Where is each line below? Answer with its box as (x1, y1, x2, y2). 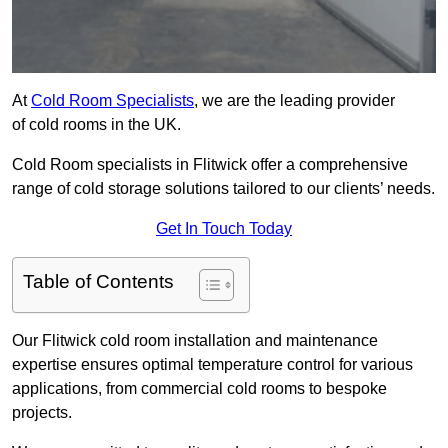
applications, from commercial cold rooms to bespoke (12, 380, 387, 398)
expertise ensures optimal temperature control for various (12, 356, 413, 374)
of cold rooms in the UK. (12, 116, 181, 134)
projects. (12, 404, 72, 422)
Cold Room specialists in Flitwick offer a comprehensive (12, 156, 408, 174)
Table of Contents (23, 271, 174, 293)
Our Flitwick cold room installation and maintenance (12, 332, 378, 350)
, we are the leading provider (194, 92, 395, 110)
